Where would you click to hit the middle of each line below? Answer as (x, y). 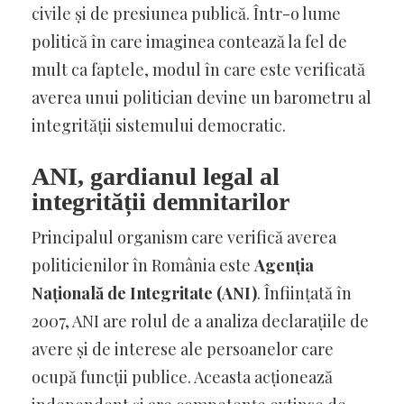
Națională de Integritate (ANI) (144, 293)
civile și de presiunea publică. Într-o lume (186, 13)
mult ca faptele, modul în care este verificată (198, 69)
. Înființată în (304, 293)
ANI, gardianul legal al (156, 176)
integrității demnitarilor (161, 201)
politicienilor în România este (143, 265)
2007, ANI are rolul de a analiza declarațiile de (200, 321)
